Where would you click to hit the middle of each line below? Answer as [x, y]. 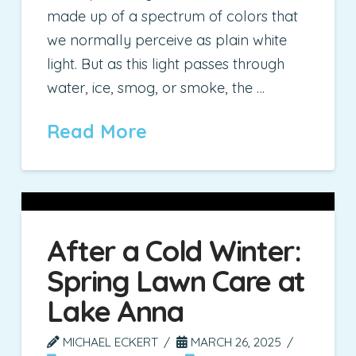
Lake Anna [115, 311]
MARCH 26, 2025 [235, 341]
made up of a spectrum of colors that [173, 17]
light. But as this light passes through [166, 64]
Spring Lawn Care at [176, 281]
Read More [97, 132]
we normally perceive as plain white [167, 41]
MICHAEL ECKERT [109, 341]
